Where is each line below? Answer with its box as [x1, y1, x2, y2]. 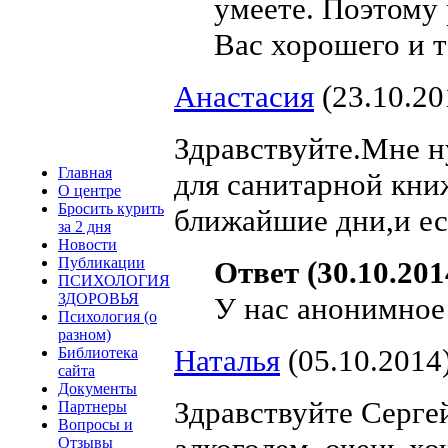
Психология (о [58, 308, 157, 325]
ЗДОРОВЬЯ [58, 290, 139, 307]
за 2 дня [58, 218, 111, 235]
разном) [58, 326, 111, 343]
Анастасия [174, 78, 314, 114]
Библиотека [58, 344, 138, 361]
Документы [58, 380, 137, 397]
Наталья [174, 342, 280, 378]
